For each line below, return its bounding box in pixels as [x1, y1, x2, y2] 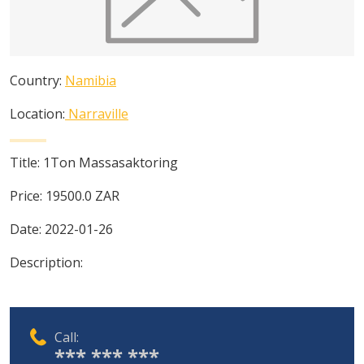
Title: [10, 154, 43, 171]
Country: [10, 71, 65, 89]
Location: [10, 105, 65, 123]
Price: [10, 187, 45, 205]
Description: [10, 253, 83, 271]
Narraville [68, 105, 128, 123]
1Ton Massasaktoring [43, 154, 178, 171]
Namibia [65, 71, 116, 89]
